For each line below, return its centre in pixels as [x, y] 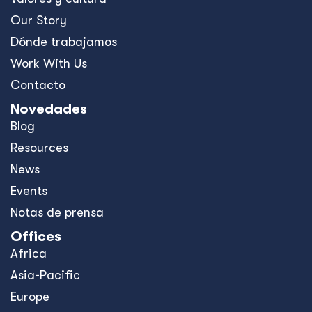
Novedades [49, 109]
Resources [39, 148]
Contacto [38, 85]
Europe [30, 297]
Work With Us [49, 63]
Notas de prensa [57, 212]
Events [29, 191]
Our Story [39, 20]
